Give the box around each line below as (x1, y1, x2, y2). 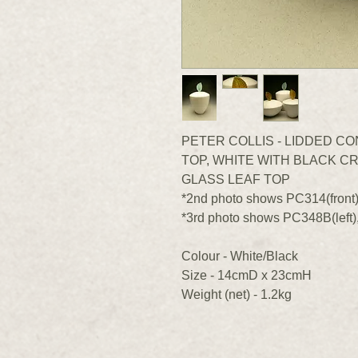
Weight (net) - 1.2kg (181, 287, 292, 301)
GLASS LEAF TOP (181, 172, 290, 186)
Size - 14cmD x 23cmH (181, 268, 312, 282)
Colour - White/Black (181, 249, 298, 263)
